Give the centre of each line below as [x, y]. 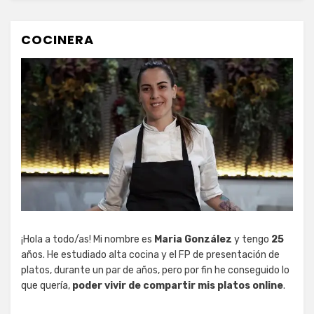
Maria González [193, 240]
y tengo [252, 240]
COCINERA [57, 39]
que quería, [47, 286]
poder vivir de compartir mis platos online [178, 286]
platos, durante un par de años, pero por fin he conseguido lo [155, 271]
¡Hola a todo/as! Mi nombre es [88, 240]
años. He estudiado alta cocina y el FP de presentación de [150, 255]
